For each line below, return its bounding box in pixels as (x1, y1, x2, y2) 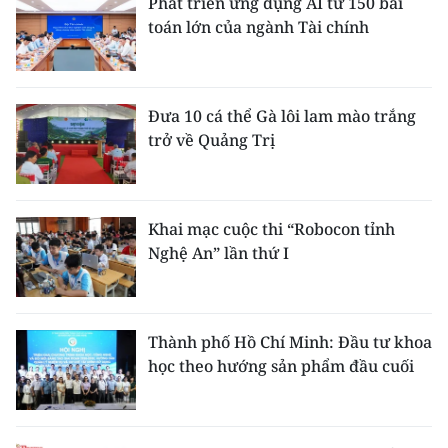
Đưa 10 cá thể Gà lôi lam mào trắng (148, 104, 416, 127)
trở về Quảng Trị (148, 128, 275, 151)
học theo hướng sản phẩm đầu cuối (148, 354, 414, 377)
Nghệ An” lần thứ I (148, 241, 289, 264)
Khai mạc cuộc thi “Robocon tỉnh (148, 217, 395, 240)
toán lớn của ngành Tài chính (148, 15, 369, 38)
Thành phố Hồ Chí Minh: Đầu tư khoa (148, 330, 432, 353)
